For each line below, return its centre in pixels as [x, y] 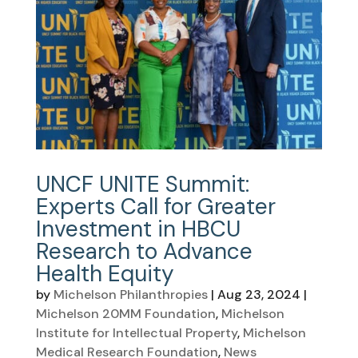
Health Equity [105, 273]
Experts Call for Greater [155, 206]
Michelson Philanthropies [130, 294]
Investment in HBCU [138, 229]
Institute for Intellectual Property [136, 332]
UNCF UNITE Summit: [142, 184]
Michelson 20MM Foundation [125, 313]
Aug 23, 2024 [259, 294]
